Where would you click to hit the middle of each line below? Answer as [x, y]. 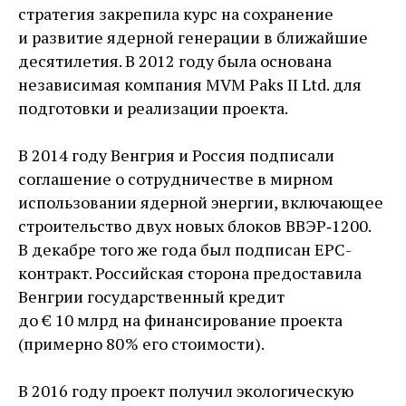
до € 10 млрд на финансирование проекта [180, 320]
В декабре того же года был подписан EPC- [185, 250]
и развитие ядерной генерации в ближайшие [193, 38]
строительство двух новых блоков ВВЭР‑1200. [194, 226]
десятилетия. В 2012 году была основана [175, 61]
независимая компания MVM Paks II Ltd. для [190, 85]
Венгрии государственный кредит [151, 297]
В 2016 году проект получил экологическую [186, 391]
